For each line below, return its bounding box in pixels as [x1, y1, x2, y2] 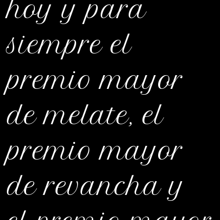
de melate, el [7, 101, 164, 130]
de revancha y [7, 171, 185, 201]
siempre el [7, 30, 132, 59]
